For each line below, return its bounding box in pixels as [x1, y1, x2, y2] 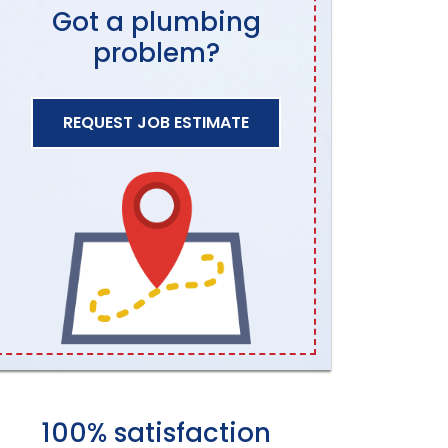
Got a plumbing [51, 3, 261, 40]
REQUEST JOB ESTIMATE [63, 110, 249, 134]
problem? [92, 34, 220, 71]
